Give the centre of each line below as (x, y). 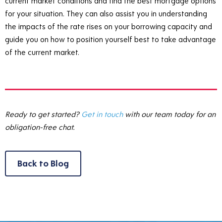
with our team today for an (169, 114)
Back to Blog (43, 163)
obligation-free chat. (41, 127)
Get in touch (102, 114)
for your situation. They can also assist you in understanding (106, 14)
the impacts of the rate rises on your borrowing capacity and (109, 27)
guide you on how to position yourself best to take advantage (111, 39)
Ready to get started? (43, 114)
